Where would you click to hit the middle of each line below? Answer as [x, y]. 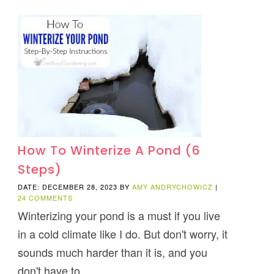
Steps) [39, 169]
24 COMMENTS [45, 197]
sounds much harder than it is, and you [112, 252]
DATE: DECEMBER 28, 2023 [67, 186]
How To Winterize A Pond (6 [109, 150]
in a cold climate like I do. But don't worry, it [122, 233]
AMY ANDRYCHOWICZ [172, 186]
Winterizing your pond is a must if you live [119, 215]
